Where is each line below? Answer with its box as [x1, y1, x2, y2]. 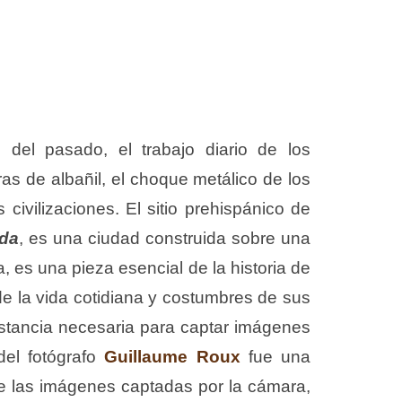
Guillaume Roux [104, 347, 240, 367]
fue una [240, 347, 310, 367]
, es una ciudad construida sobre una [18, 229, 310, 249]
